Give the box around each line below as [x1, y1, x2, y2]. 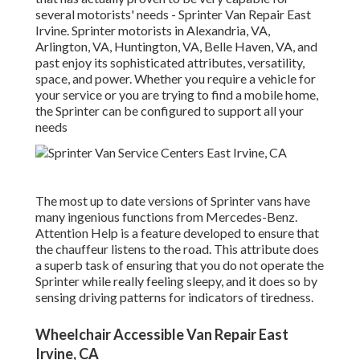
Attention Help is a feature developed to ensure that [35, 225, 319, 241]
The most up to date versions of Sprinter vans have [35, 193, 310, 209]
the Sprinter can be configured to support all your [35, 103, 304, 119]
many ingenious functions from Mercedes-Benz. [35, 209, 297, 225]
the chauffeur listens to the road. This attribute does [35, 241, 319, 257]
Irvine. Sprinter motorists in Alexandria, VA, [35, 22, 270, 39]
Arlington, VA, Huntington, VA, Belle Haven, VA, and [35, 39, 317, 55]
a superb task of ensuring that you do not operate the [35, 257, 324, 273]
